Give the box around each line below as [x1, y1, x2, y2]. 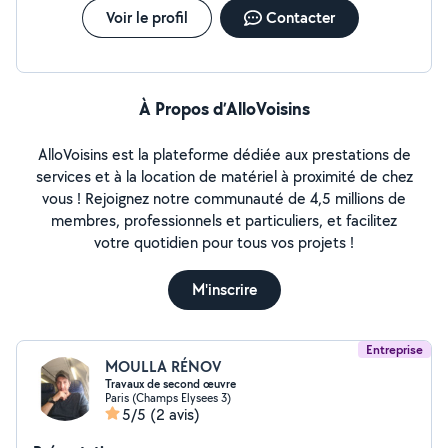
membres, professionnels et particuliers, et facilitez [51, 210, 397, 231]
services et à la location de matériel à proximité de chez [35, 166, 413, 187]
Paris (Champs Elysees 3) [105, 390, 231, 405]
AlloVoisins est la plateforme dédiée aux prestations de [37, 144, 411, 165]
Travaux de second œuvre [105, 376, 236, 392]
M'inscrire [191, 279, 257, 300]
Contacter [265, 7, 335, 28]
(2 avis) [150, 404, 200, 425]
